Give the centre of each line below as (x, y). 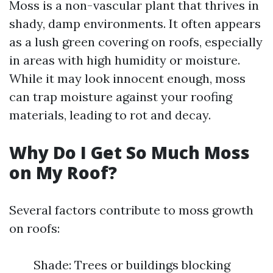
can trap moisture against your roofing (121, 97)
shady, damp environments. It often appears (135, 23)
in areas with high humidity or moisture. (125, 60)
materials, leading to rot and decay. (110, 115)
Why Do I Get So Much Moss (129, 152)
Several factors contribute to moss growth (131, 210)
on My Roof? (63, 172)
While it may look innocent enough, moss (127, 78)
